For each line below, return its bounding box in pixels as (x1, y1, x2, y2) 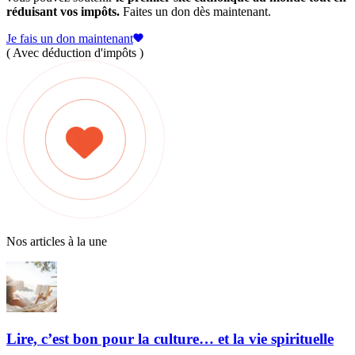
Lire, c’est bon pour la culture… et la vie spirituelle (6, 330, 334, 348)
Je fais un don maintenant (6, 32, 133, 46)
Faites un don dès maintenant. (120, 5, 271, 19)
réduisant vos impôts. (6, 5, 120, 19)
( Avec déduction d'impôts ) (6, 46, 143, 60)
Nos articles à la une (6, 235, 107, 249)
